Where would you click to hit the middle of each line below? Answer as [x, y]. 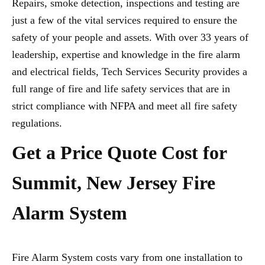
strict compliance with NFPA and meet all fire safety [125, 106]
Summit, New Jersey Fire [114, 183]
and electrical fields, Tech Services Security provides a [130, 72]
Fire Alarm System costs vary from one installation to [127, 257]
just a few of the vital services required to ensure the [125, 20]
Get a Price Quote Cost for [119, 153]
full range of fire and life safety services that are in [121, 89]
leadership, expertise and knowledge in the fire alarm [126, 54]
